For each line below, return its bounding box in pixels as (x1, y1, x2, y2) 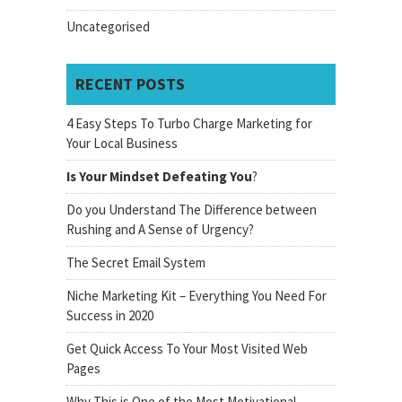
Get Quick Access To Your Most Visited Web (66, 340, 308, 357)
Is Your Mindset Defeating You (66, 168, 252, 185)
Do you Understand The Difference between (66, 201, 317, 218)
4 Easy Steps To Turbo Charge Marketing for (66, 115, 312, 132)
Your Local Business (66, 135, 178, 152)
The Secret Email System (66, 254, 205, 271)
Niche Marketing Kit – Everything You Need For (66, 287, 327, 304)
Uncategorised (66, 18, 150, 35)
